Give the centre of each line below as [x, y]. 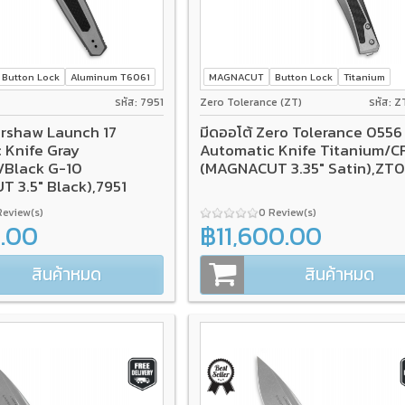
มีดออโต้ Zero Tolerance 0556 [301, 132]
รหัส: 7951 [139, 103]
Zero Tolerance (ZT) [250, 103]
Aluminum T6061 [111, 76]
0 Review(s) [288, 212]
